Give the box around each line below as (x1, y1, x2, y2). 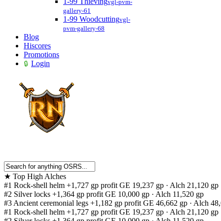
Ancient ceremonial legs (13, 199, 88, 207)
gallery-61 (63, 7, 91, 14)
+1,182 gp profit (90, 199, 141, 207)
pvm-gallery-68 (63, 25, 105, 32)
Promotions (24, 50, 59, 59)
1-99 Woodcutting (63, 15, 119, 23)
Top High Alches (13, 172, 66, 181)
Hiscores (24, 41, 51, 50)
